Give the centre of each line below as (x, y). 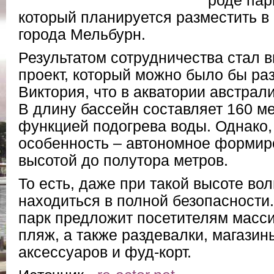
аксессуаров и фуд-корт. (105, 252)
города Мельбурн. (82, 35)
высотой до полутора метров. (123, 161)
